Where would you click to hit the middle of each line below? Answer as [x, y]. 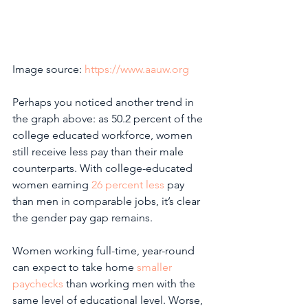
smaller [156, 267]
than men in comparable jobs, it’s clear [108, 201]
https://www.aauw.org [137, 69]
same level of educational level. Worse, [109, 300]
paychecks [38, 283]
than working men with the [131, 283]
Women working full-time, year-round [105, 250]
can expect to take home [75, 267]
